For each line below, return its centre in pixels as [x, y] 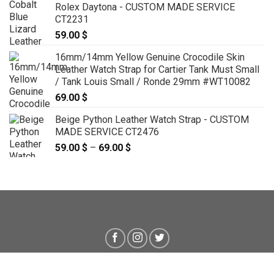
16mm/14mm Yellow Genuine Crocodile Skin [150, 57]
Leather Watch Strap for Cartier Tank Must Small [157, 69]
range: [144, 160]
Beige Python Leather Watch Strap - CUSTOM [152, 119]
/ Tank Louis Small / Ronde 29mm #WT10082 [153, 81]
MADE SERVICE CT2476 [107, 131]
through [147, 186]
